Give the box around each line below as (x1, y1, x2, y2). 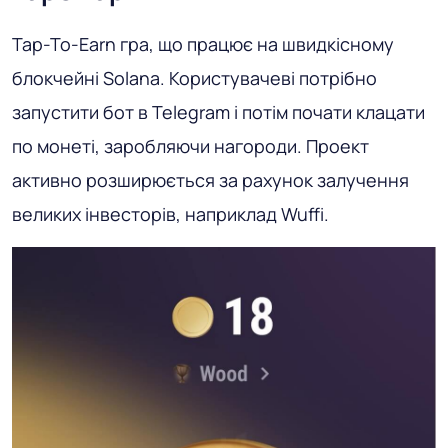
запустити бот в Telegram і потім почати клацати (12, 100, 425, 125)
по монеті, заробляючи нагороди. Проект (12, 134, 369, 159)
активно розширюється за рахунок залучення (12, 168, 409, 193)
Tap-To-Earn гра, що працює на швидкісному (12, 32, 394, 57)
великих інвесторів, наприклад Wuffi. (12, 202, 329, 227)
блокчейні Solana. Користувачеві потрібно (12, 66, 377, 91)
